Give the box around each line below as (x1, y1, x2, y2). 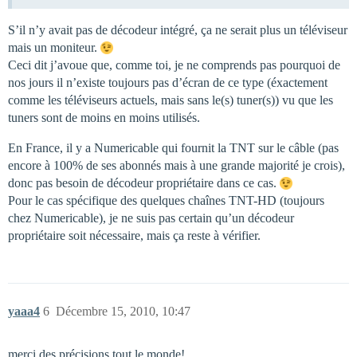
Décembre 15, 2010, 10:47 (56, 304, 190, 318)
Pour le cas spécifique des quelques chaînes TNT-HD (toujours (8, 193, 324, 207)
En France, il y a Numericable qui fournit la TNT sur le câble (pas (8, 140, 339, 155)
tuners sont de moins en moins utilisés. (8, 110, 200, 124)
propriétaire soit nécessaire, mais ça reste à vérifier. (8, 228, 261, 242)
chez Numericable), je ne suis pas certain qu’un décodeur (8, 210, 294, 225)
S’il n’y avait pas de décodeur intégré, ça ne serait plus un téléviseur (8, 22, 347, 37)
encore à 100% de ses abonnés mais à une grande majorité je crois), (8, 158, 345, 172)
